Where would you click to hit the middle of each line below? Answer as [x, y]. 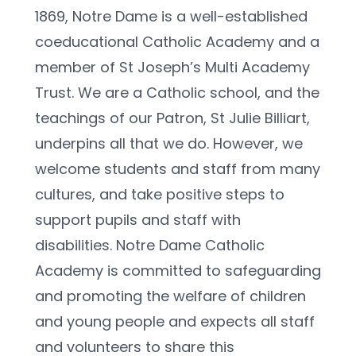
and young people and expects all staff [175, 322]
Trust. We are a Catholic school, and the [177, 93]
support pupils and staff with [138, 220]
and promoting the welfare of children [170, 296]
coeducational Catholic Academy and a [177, 42]
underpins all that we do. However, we [169, 144]
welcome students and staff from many [178, 169]
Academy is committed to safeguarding [178, 271]
